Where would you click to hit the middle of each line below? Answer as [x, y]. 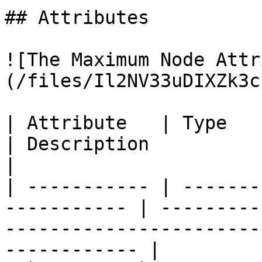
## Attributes [77, 18]
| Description [77, 144]
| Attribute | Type [116, 123]
